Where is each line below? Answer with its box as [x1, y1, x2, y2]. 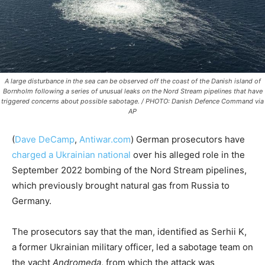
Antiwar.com [79, 134, 131, 146]
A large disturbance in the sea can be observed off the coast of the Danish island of [4, 77, 261, 86]
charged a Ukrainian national [12, 149, 131, 161]
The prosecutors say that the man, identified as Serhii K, [12, 226, 247, 238]
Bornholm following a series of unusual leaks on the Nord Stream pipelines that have [2, 87, 263, 96]
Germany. [12, 195, 51, 207]
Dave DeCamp [15, 134, 75, 146]
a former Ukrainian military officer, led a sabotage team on [12, 241, 253, 253]
